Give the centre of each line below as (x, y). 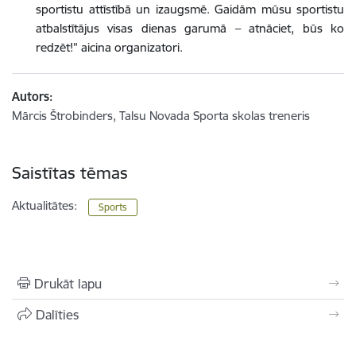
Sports (113, 207)
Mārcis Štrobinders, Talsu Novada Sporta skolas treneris (161, 115)
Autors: (32, 96)
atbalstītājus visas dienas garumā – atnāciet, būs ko (190, 28)
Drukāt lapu (68, 283)
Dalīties (57, 314)
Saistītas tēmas (70, 172)
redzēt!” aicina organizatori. (109, 47)
